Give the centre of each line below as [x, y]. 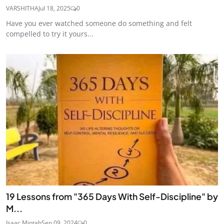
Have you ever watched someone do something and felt [99, 23]
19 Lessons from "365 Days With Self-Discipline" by [112, 196]
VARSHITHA [22, 8]
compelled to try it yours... [50, 34]
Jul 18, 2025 [54, 8]
